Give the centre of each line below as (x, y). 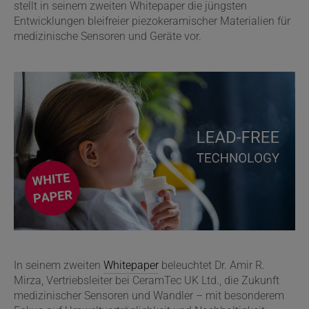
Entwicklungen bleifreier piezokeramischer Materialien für (152, 21)
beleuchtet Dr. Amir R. (212, 265)
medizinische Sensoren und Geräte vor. (108, 36)
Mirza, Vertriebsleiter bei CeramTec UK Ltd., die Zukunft (147, 280)
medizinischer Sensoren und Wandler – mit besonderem (149, 296)
